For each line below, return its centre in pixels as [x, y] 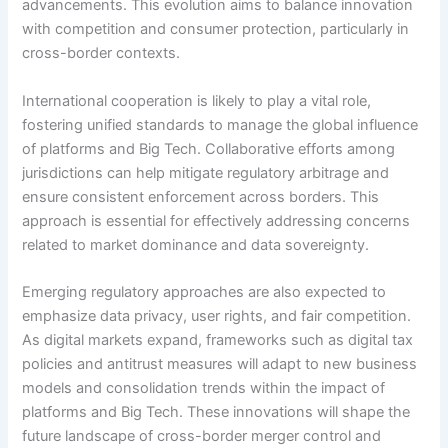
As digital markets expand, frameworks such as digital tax [218, 340]
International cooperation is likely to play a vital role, [197, 100]
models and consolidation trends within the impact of [204, 388]
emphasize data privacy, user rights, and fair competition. [217, 316]
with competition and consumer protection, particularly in [216, 29]
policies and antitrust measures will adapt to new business [220, 364]
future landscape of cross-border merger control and [202, 436]
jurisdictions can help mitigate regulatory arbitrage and [206, 172]
